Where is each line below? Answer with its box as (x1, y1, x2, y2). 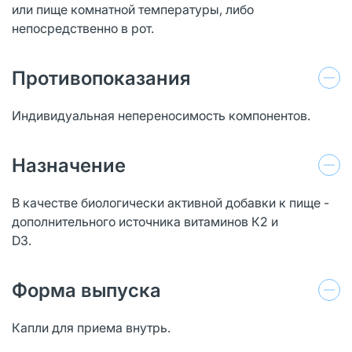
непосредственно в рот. (12, 20, 154, 36)
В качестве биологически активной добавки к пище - (12, 194, 329, 211)
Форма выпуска (12, 278, 161, 302)
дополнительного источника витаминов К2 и (12, 213, 278, 229)
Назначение (12, 153, 126, 177)
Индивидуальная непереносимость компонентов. (12, 107, 310, 123)
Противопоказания (12, 66, 191, 90)
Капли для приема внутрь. (12, 319, 170, 335)
